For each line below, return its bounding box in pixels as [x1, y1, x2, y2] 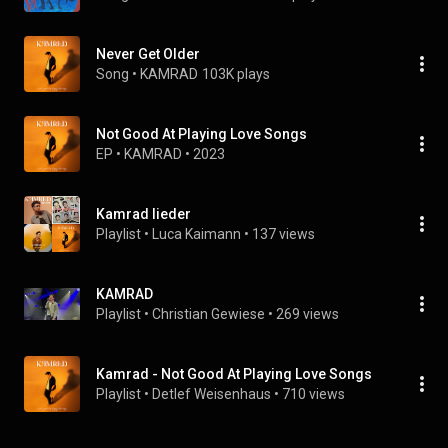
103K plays [202, 66, 270, 82]
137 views [252, 226, 315, 242]
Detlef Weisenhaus [152, 386, 271, 402]
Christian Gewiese [152, 306, 265, 322]
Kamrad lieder [96, 206, 191, 222]
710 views [282, 386, 345, 402]
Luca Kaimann [152, 226, 241, 242]
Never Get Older [96, 46, 200, 62]
